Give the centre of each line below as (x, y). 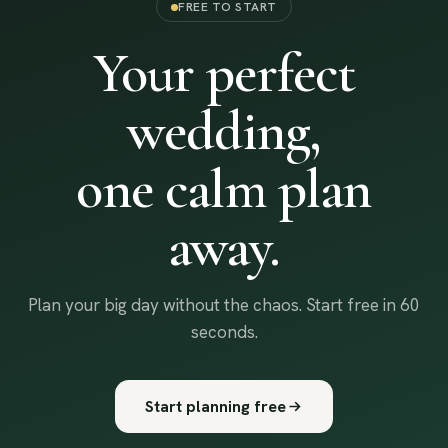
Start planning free (215, 406)
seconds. (224, 332)
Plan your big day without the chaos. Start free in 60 (224, 305)
